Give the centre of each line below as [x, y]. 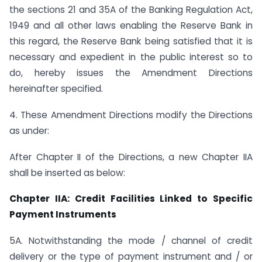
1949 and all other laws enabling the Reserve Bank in [131, 26]
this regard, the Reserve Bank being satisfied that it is [131, 42]
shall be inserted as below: [67, 173]
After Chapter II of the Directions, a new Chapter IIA [131, 157]
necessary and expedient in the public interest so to [131, 57]
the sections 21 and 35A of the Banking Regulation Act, [131, 10]
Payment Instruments [63, 215]
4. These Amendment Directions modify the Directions [131, 115]
